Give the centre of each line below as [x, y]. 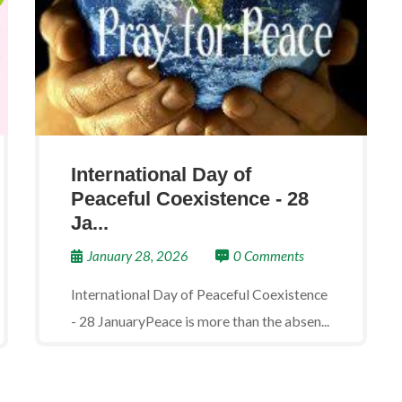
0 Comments [269, 256]
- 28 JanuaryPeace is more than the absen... [200, 321]
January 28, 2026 [138, 256]
